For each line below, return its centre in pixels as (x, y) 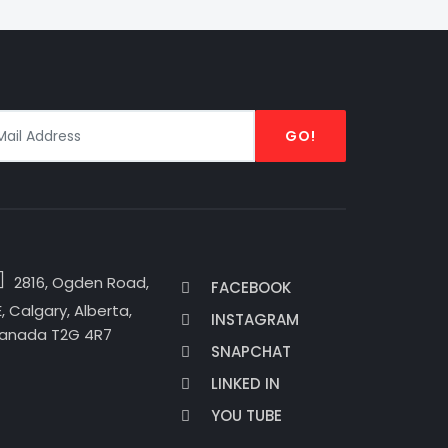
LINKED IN (245, 383)
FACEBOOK (251, 287)
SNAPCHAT (251, 351)
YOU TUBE (246, 415)
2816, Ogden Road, (79, 282)
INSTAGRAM (255, 319)
